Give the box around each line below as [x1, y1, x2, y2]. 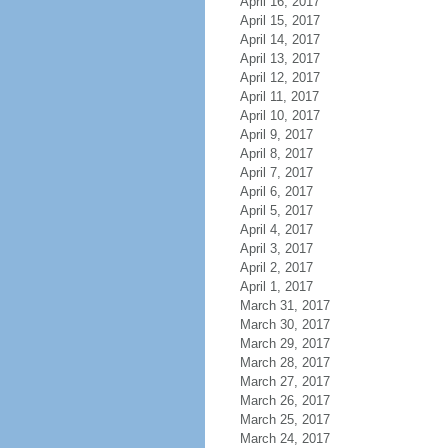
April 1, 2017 [239, 279, 313, 294]
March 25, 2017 [239, 412, 330, 427]
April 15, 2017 [239, 13, 320, 28]
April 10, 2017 [239, 108, 320, 123]
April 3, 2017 [239, 241, 313, 256]
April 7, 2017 [239, 165, 313, 180]
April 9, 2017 [239, 127, 313, 142]
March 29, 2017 [239, 336, 330, 351]
